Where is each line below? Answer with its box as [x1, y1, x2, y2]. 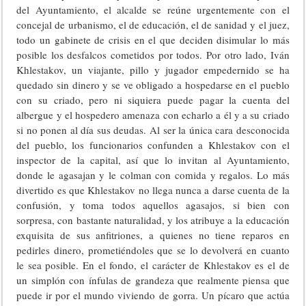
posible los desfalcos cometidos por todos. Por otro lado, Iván [16, 48, 290, 61]
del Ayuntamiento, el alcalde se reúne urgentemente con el [16, 3, 290, 16]
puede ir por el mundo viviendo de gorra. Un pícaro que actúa [16, 288, 290, 302]
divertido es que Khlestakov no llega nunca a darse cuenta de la [16, 183, 290, 197]
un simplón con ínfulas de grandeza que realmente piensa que [16, 273, 290, 287]
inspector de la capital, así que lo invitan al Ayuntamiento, [16, 153, 290, 167]
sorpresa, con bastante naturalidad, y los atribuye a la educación [16, 213, 290, 227]
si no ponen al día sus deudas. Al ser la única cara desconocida [16, 123, 290, 137]
